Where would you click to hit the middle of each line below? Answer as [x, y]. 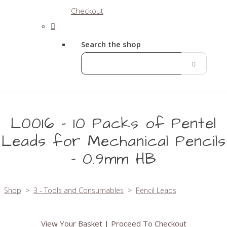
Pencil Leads [156, 190]
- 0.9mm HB [113, 159]
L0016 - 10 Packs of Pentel [113, 123]
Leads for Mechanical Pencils [113, 141]
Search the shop [111, 44]
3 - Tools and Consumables [79, 190]
